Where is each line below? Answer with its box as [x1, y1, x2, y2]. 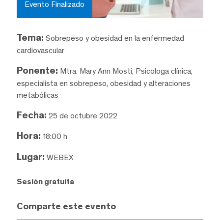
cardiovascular [16, 45, 64, 55]
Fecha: [16, 109, 47, 121]
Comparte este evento [16, 200, 116, 212]
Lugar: [16, 151, 45, 163]
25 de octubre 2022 [46, 110, 117, 120]
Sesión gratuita [16, 177, 74, 187]
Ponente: [16, 64, 58, 76]
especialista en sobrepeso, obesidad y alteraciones [16, 78, 191, 88]
